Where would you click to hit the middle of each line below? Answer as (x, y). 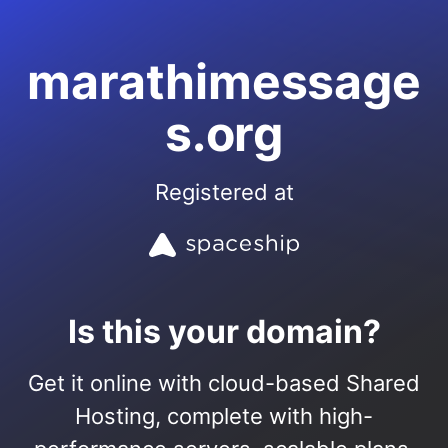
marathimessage (224, 81)
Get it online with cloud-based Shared (224, 383)
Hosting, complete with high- (224, 416)
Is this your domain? (224, 331)
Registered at (224, 192)
